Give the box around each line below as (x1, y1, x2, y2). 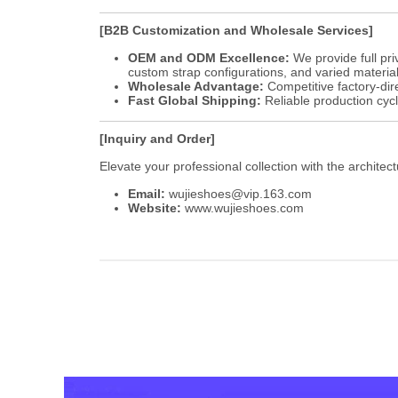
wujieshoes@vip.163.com (169, 187, 312, 201)
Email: (128, 187, 165, 201)
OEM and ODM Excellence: (128, 51, 290, 65)
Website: (128, 201, 181, 215)
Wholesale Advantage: (128, 79, 264, 93)
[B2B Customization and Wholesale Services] (99, 23, 373, 37)
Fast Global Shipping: (128, 93, 261, 107)
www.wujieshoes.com (185, 201, 304, 215)
